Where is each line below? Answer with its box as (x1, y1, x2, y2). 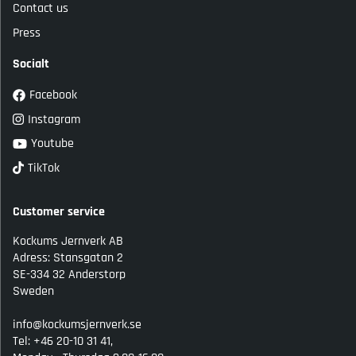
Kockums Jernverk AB (13, 232, 123, 250)
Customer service (13, 203, 105, 220)
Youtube (31, 135, 74, 153)
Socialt (13, 55, 49, 72)
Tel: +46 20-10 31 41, (13, 332, 113, 350)
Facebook (29, 87, 77, 103)
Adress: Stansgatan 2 (13, 249, 123, 266)
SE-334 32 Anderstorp (13, 265, 126, 283)
